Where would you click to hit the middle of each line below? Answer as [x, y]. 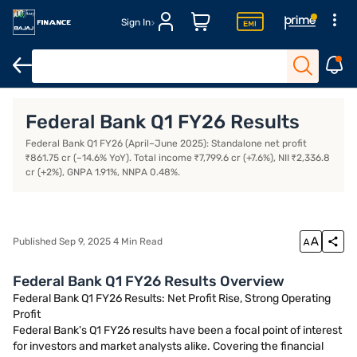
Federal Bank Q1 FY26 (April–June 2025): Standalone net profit [166, 143]
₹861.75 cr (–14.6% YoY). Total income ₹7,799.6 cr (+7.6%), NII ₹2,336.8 [178, 158]
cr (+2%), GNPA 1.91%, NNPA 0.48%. [103, 172]
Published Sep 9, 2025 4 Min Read [88, 241]
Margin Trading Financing [202, 105]
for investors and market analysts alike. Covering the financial [168, 346]
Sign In [136, 22]
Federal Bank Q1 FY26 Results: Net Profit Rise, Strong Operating [172, 298]
